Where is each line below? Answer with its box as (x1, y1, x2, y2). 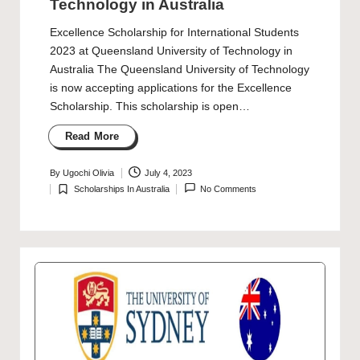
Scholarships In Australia (73, 184, 170, 194)
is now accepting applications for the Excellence (49, 82, 292, 95)
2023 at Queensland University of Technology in (49, 45, 292, 58)
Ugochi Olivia (62, 168, 114, 178)
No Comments (200, 184, 257, 194)
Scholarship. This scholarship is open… (49, 100, 250, 113)
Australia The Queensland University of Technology (49, 63, 309, 76)
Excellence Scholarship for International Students (49, 27, 299, 39)
